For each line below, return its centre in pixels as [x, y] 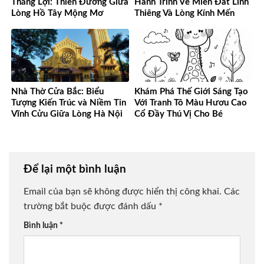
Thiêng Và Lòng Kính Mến [184, 13]
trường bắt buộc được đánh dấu [91, 206]
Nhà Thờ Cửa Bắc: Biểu [57, 91]
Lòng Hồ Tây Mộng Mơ [57, 13]
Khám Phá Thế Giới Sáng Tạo [191, 91]
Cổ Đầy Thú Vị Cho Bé [179, 114]
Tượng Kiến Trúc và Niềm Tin [69, 103]
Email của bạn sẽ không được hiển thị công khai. [123, 191]
